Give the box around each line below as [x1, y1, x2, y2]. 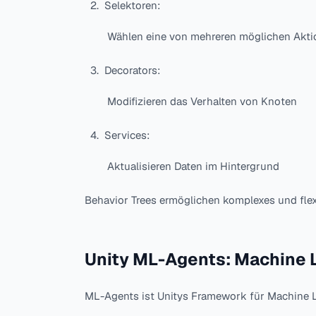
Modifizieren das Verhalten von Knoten [107, 95, 297, 109]
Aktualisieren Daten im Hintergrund [107, 159, 279, 174]
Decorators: [104, 63, 160, 78]
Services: [104, 128, 150, 142]
